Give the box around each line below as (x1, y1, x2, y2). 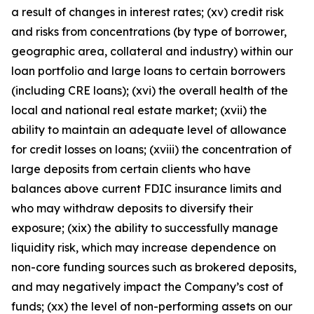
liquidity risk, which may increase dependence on (11, 240, 276, 254)
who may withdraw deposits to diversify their (11, 201, 253, 215)
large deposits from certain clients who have (11, 162, 251, 176)
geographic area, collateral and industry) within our (11, 44, 293, 58)
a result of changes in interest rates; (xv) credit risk (11, 5, 284, 19)
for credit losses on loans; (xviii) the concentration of (11, 142, 292, 156)
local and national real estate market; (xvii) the (11, 103, 267, 117)
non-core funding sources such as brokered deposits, (11, 260, 296, 274)
